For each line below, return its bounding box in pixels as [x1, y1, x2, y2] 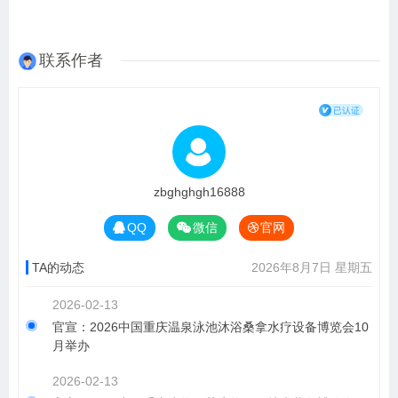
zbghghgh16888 [153, 185, 245, 199]
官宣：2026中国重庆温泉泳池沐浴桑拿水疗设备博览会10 [52, 320, 369, 334]
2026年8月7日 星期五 [251, 260, 372, 275]
